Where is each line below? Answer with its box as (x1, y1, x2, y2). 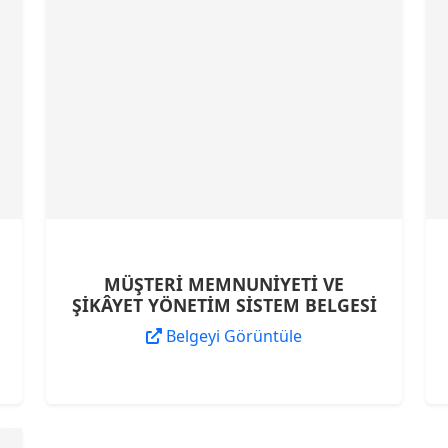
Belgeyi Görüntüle (162, 325, 302, 347)
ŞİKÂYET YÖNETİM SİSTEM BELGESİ (71, 293, 377, 317)
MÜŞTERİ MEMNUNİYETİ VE (104, 272, 344, 296)
